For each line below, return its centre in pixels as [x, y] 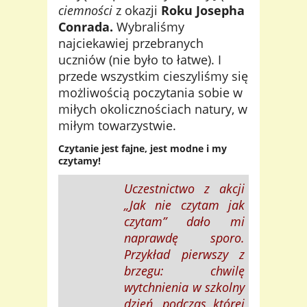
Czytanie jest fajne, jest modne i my [143, 148]
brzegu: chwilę [184, 270]
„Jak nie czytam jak [184, 205]
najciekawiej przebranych [131, 43]
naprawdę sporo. [184, 237]
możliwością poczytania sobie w [150, 92]
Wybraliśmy [150, 26]
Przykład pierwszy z [184, 254]
